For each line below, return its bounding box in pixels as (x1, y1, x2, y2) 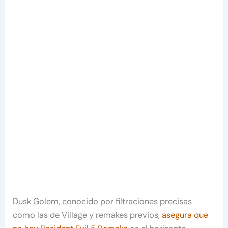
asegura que (162, 210, 209, 221)
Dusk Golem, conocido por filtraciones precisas (13, 196, 192, 207)
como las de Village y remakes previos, (13, 210, 162, 221)
